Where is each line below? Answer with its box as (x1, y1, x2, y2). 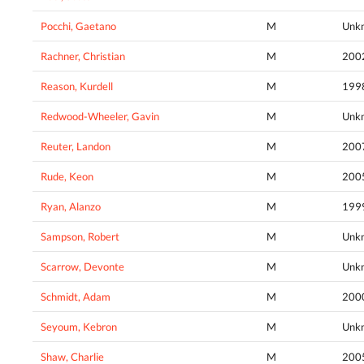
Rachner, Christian (41, 49, 125, 63)
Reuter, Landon (41, 139, 110, 153)
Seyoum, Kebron (41, 319, 117, 333)
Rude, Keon (41, 169, 93, 183)
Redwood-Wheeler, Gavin (41, 109, 159, 123)
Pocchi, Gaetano (41, 19, 116, 32)
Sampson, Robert (41, 229, 119, 243)
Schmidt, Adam (41, 289, 110, 303)
